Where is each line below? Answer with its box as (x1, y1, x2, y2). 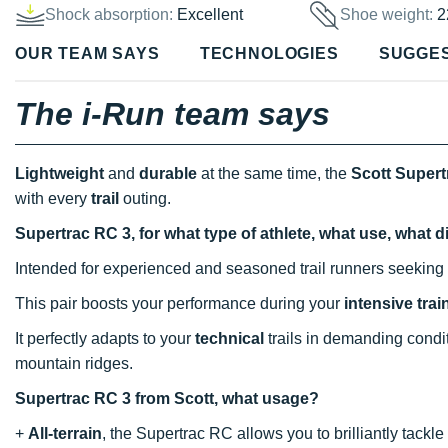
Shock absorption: (45, 6, 173, 24)
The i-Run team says (15, 95, 330, 132)
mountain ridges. (15, 354, 133, 372)
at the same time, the (197, 164, 351, 182)
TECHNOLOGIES (199, 45, 339, 63)
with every (15, 189, 91, 207)
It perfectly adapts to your (15, 329, 195, 347)
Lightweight (15, 164, 104, 182)
